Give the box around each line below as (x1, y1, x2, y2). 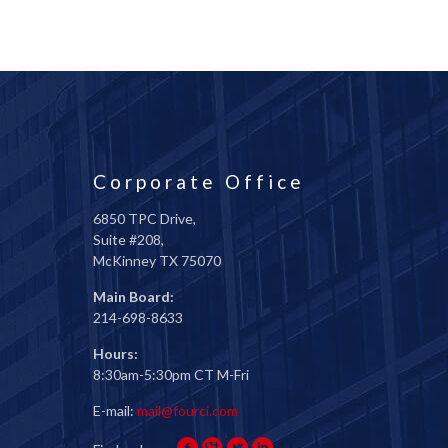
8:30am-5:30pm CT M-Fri (93, 366, 249, 383)
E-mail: (93, 402, 137, 419)
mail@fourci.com (137, 402, 238, 419)
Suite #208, (93, 231, 164, 248)
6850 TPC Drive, (93, 210, 196, 227)
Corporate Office (93, 170, 305, 193)
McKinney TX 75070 (93, 252, 221, 269)
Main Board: (93, 288, 174, 305)
